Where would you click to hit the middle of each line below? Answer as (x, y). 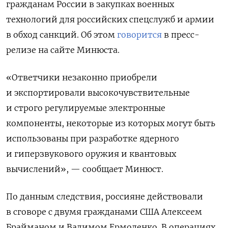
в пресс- (181, 34)
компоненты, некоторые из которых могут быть (111, 123)
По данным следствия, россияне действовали (105, 196)
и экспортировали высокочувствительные (98, 92)
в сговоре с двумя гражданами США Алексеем (104, 211)
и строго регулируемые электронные (86, 108)
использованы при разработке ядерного (93, 138)
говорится (139, 34)
